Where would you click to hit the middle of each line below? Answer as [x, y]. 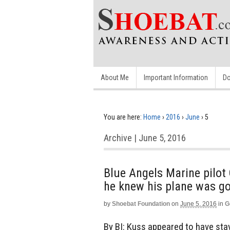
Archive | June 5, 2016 [145, 138]
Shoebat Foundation [141, 204]
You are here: [123, 117]
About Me [115, 78]
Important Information [176, 78]
